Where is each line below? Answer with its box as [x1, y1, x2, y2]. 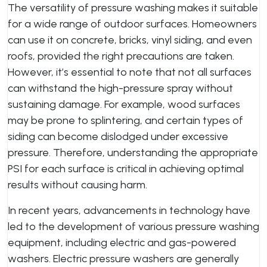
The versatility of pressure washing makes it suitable [8, 1, 258, 14]
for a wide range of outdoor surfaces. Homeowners [8, 17, 257, 30]
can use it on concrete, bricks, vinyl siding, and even [8, 33, 252, 46]
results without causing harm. [8, 178, 147, 191]
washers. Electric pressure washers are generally [8, 252, 239, 265]
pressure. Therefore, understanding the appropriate [8, 146, 258, 159]
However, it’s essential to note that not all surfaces [8, 66, 252, 79]
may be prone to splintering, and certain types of [8, 114, 243, 127]
